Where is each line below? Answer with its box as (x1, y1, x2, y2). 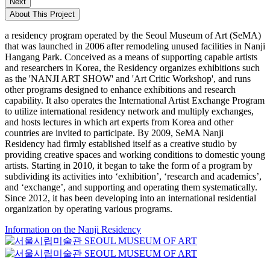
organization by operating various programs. (5, 203, 172, 214)
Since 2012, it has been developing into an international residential (5, 192, 256, 203)
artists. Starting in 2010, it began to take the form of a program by (5, 160, 253, 171)
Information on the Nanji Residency (5, 224, 141, 234)
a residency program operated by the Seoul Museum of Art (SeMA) (5, 30, 261, 40)
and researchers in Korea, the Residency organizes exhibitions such (5, 62, 260, 73)
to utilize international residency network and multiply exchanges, (5, 105, 254, 116)
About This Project (10, 9, 75, 19)
